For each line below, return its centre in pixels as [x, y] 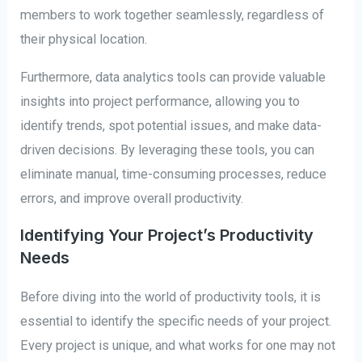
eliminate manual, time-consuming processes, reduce [174, 174]
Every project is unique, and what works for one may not [178, 346]
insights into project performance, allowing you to [160, 101]
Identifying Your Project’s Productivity [167, 236]
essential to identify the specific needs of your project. [176, 322]
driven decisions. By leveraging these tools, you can [168, 149]
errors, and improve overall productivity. [132, 198]
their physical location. [84, 40]
